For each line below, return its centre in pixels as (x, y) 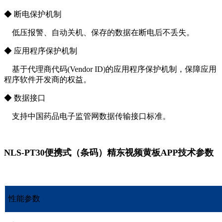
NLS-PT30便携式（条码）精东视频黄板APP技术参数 (109, 153)
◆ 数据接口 (25, 98)
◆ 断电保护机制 (33, 14)
